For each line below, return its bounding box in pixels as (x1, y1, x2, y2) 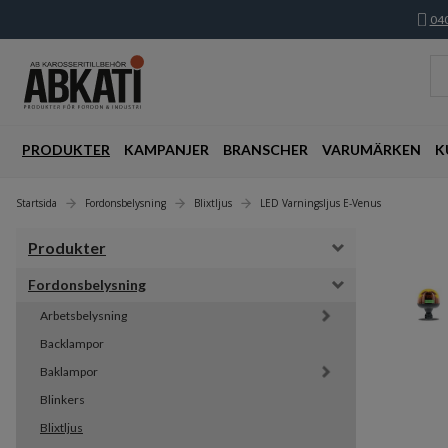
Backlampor (40, 336, 104, 352)
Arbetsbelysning (40, 308, 127, 324)
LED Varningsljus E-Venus (260, 196, 381, 211)
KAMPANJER (124, 141, 209, 159)
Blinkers (40, 392, 85, 408)
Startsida (16, 196, 57, 211)
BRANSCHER (223, 141, 308, 159)
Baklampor (40, 364, 98, 380)
